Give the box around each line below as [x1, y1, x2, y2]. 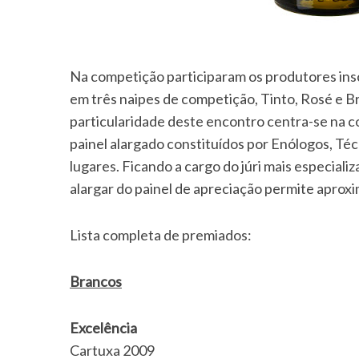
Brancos [70, 272, 122, 290]
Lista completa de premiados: [78, 226, 252, 244]
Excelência [70, 319, 137, 337]
